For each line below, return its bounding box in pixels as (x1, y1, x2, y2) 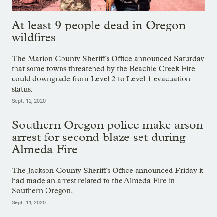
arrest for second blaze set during (12, 130, 186, 144)
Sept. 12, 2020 (12, 98, 46, 105)
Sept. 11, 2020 (12, 200, 46, 206)
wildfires (12, 30, 56, 45)
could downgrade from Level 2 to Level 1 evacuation (12, 74, 190, 84)
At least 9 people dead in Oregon (12, 18, 186, 32)
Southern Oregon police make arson (12, 118, 203, 132)
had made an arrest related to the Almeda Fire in (12, 176, 175, 186)
